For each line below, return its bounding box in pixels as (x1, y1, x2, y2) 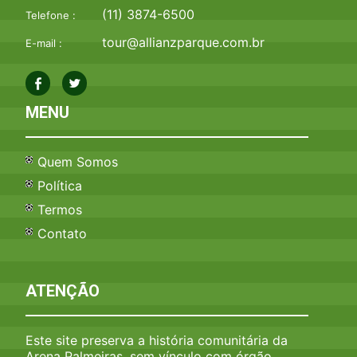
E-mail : (25, 36, 63, 49)
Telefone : (25, 8, 76, 22)
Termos (37, 201, 83, 218)
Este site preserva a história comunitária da (25, 331, 288, 348)
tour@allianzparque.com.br (102, 33, 265, 50)
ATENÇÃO (25, 280, 100, 300)
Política (37, 177, 83, 194)
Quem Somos (37, 153, 119, 170)
